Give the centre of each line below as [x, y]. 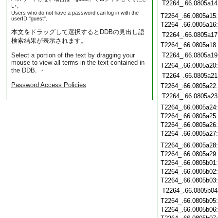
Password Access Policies [49, 85]
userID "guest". [29, 18]
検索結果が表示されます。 [49, 41]
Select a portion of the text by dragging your [73, 55]
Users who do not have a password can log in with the [75, 13]
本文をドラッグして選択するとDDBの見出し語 [78, 32]
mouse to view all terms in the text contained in [78, 63]
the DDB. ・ [28, 70]
